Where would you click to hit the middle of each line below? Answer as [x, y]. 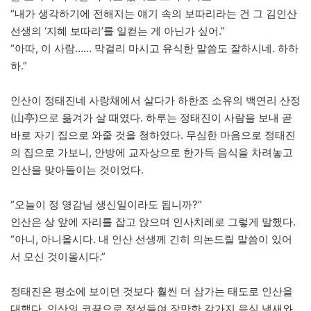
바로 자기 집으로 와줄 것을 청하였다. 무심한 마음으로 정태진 [153, 135]
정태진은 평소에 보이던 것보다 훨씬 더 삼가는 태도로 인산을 [152, 292]
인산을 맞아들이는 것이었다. [77, 170]
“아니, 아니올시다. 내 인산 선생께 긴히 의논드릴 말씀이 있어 [151, 239]
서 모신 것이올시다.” [58, 257]
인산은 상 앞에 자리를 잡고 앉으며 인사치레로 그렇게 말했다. [153, 222]
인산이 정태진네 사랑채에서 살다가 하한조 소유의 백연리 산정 [155, 101]
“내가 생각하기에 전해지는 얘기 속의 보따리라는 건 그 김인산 [154, 14]
